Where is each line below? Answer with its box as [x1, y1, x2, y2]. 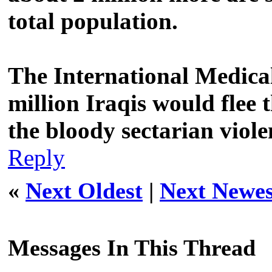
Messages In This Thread [8, 234, 256, 260]
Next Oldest [25, 177, 143, 203]
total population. [8, 7, 178, 34]
